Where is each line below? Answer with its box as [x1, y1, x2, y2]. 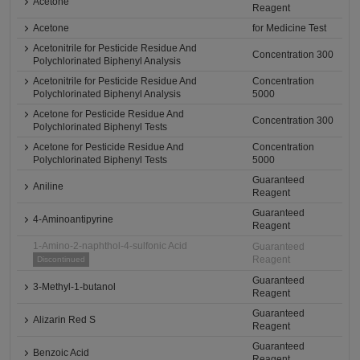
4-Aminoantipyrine [33, 214, 114, 226]
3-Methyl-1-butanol [33, 281, 117, 293]
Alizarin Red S [33, 314, 96, 326]
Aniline [33, 181, 64, 193]
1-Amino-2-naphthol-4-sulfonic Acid [33, 240, 188, 252]
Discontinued [37, 255, 86, 264]
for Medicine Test [252, 22, 327, 35]
